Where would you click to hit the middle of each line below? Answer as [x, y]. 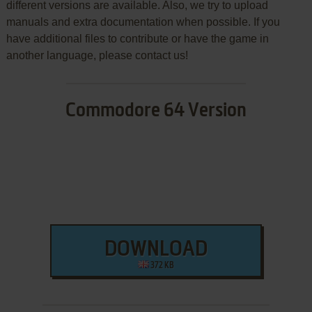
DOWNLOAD [156, 250]
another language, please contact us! [97, 55]
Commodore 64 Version [156, 110]
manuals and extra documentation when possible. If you [143, 22]
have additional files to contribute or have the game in [137, 38]
